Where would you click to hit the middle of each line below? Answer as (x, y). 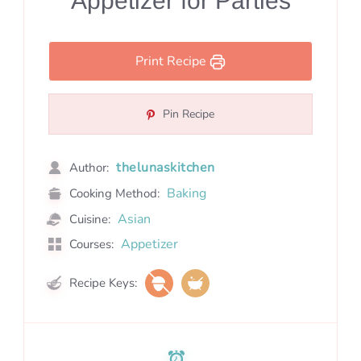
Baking (187, 193)
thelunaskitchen (166, 167)
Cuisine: (90, 219)
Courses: (90, 244)
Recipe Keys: (102, 282)
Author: (89, 167)
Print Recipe (172, 61)
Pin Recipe (187, 114)
